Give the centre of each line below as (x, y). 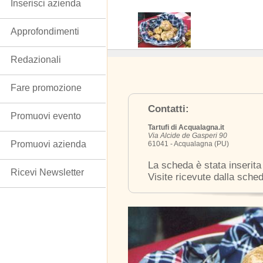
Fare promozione (46, 88)
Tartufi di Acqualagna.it (186, 127)
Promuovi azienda (48, 144)
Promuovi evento (46, 116)
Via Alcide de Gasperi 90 (188, 136)
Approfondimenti (45, 31)
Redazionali (36, 60)
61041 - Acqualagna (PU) (188, 144)
